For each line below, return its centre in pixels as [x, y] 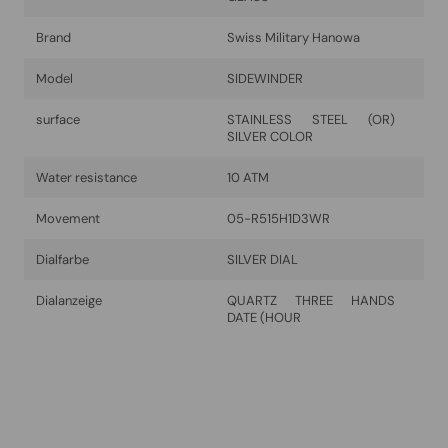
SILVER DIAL [262, 260]
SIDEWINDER [265, 79]
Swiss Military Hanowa [293, 38]
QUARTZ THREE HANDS [311, 301]
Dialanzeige [69, 301]
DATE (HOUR [264, 318]
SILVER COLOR [270, 137]
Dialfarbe [62, 260]
